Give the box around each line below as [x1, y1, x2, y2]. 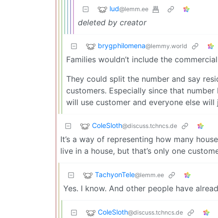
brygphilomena [98, 41, 145, 50]
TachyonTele [95, 170, 135, 179]
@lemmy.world [145, 42, 187, 50]
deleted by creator [78, 17, 146, 27]
